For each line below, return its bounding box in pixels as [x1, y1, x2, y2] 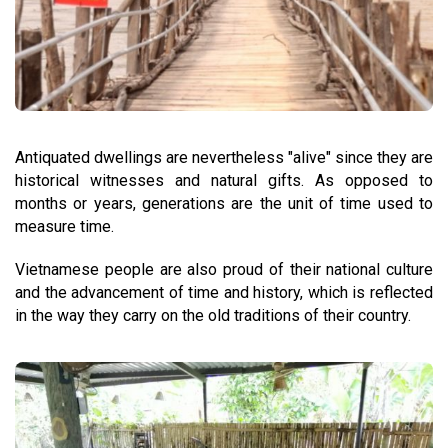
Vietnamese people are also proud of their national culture [15, 260, 433, 279]
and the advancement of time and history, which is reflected [15, 283, 433, 302]
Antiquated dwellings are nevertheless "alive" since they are [15, 148, 433, 167]
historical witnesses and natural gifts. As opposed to [15, 171, 433, 190]
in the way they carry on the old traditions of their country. [15, 306, 411, 325]
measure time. [15, 217, 114, 236]
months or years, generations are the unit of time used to [15, 194, 433, 213]
